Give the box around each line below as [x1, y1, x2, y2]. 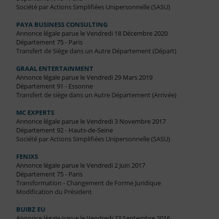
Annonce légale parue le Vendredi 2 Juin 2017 [16, 161, 145, 170]
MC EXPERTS [16, 108, 54, 117]
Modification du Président [16, 187, 92, 197]
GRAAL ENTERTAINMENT [16, 64, 93, 73]
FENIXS [16, 152, 38, 161]
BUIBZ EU [16, 205, 45, 214]
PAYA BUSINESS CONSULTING [16, 20, 108, 29]
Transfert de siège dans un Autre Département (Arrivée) [16, 90, 176, 100]
